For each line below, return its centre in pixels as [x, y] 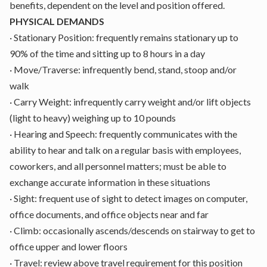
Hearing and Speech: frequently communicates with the [125, 134]
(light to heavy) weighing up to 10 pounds [93, 118]
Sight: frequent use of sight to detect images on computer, [131, 198]
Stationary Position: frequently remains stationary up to [126, 37]
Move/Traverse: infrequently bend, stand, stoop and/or [125, 69]
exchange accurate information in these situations [110, 182]
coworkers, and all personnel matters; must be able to [118, 166]
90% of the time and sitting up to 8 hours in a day [107, 53]
